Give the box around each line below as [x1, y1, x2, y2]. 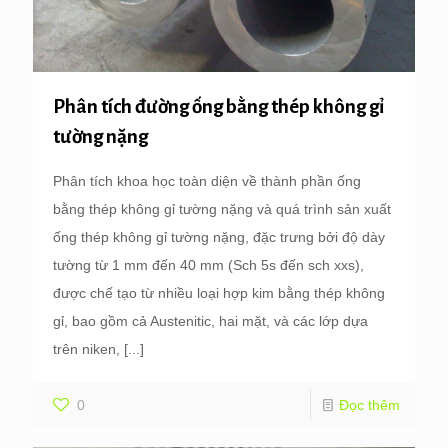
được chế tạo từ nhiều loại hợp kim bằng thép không [53, 284, 385, 301]
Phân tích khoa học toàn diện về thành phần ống [53, 172, 361, 189]
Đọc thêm [339, 396, 400, 413]
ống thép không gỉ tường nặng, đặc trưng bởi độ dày [53, 228, 385, 245]
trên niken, [53, 340, 120, 357]
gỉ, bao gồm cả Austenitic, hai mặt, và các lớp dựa [53, 312, 368, 329]
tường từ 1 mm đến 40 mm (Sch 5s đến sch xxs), [53, 256, 364, 273]
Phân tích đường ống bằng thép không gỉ [53, 95, 384, 117]
